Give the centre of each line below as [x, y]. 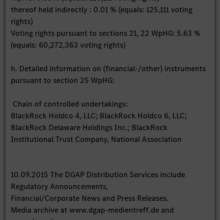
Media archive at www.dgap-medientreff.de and [93, 210]
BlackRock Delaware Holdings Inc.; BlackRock [89, 127]
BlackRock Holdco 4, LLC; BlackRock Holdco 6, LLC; [99, 115]
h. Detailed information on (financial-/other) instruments [109, 68]
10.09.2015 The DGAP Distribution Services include [98, 174]
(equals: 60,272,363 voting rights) [69, 45]
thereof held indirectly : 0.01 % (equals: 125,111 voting [102, 9]
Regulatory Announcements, [60, 186]
